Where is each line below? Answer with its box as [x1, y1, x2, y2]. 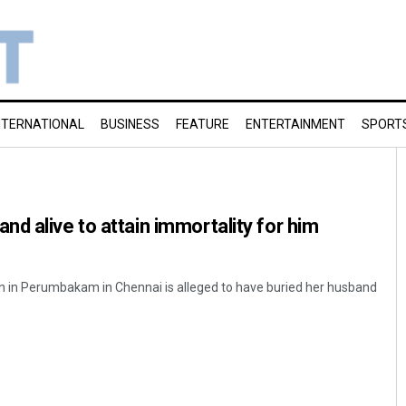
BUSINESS [101, 117, 159, 131]
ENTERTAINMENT [246, 117, 345, 131]
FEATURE [176, 117, 229, 131]
